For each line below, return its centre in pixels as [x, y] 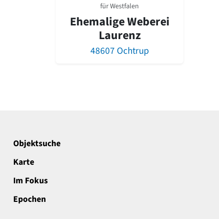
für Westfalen [120, 6]
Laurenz [120, 36]
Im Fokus [31, 181]
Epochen [30, 199]
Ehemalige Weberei [120, 22]
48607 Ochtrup [120, 51]
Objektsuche [37, 144]
